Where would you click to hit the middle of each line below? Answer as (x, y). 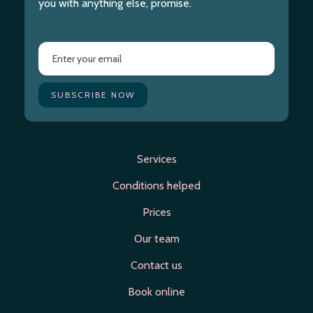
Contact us (156, 265)
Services (156, 159)
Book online (156, 292)
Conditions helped (156, 185)
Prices (156, 212)
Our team (156, 239)
